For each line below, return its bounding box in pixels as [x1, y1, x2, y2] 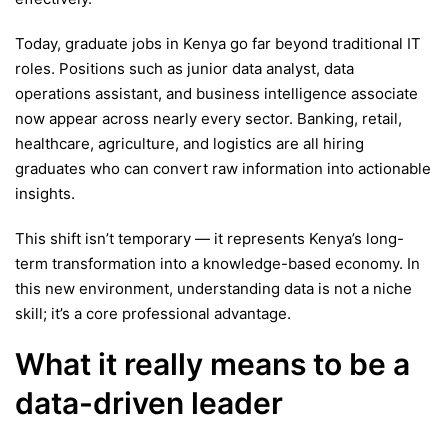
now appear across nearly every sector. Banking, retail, [15, 108, 402, 128]
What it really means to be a [15, 346, 410, 383]
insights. [15, 183, 75, 203]
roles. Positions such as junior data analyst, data [15, 58, 354, 78]
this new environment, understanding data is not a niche [15, 278, 412, 298]
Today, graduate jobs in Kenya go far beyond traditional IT [15, 33, 421, 53]
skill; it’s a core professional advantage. [15, 303, 291, 323]
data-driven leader [15, 385, 283, 422]
